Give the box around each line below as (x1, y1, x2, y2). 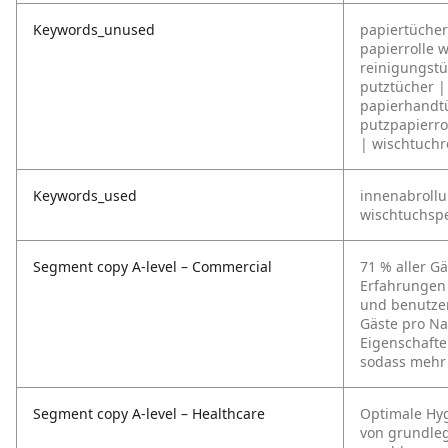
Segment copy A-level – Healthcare (33, 404, 265, 423)
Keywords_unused (33, 20, 155, 39)
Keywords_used (33, 186, 137, 205)
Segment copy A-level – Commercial (33, 257, 272, 276)
